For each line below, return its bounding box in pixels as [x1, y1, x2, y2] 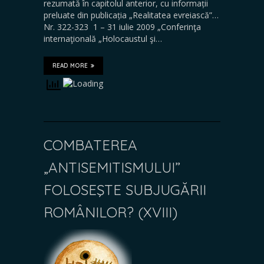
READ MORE [52, 61, 88, 70]
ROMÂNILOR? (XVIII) [44, 203, 177, 221]
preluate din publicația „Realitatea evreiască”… [44, 9, 219, 21]
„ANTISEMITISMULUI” [44, 158, 180, 176]
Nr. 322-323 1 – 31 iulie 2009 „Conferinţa [44, 21, 201, 32]
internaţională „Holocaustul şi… [44, 32, 162, 44]
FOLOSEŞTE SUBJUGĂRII [44, 180, 206, 199]
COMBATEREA [44, 136, 137, 154]
